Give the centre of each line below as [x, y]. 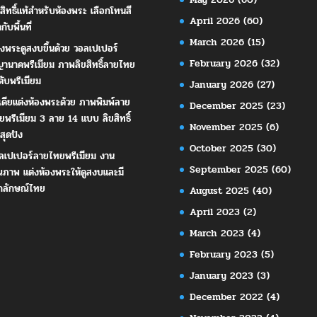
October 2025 [221, 148]
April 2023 [214, 212]
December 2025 [226, 105]
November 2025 [226, 127]
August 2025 [219, 190]
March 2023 [217, 233]
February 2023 [223, 254]
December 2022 [226, 296]
